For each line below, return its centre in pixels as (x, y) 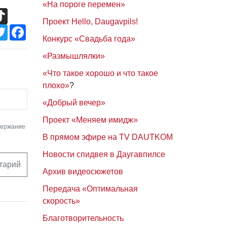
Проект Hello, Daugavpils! (90, 22)
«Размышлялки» (73, 56)
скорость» (61, 201)
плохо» (56, 85)
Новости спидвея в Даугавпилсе (104, 154)
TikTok (19, 12)
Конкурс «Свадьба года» (89, 39)
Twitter (19, 28)
